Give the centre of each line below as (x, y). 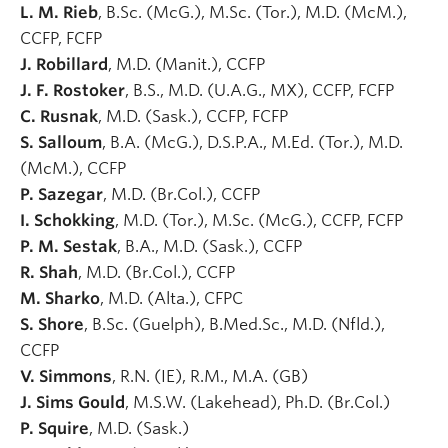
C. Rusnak (59, 116)
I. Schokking (67, 220)
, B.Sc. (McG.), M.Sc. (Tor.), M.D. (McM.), (252, 12)
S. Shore (52, 324)
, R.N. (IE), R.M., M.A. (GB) (212, 376)
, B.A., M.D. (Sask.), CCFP (211, 246)
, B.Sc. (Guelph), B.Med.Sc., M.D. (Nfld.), (234, 324)
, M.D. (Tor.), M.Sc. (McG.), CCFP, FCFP (261, 220)
